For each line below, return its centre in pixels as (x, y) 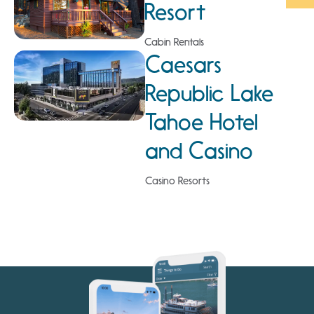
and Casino (199, 151)
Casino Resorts (177, 181)
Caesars (183, 65)
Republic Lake (209, 94)
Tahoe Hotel (201, 122)
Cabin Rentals (175, 42)
